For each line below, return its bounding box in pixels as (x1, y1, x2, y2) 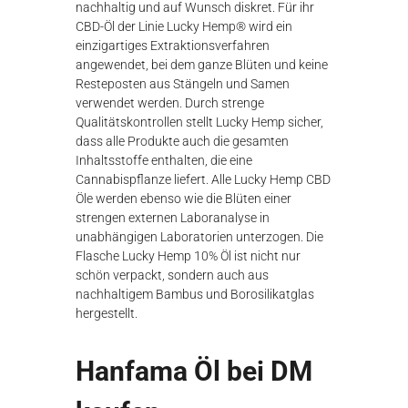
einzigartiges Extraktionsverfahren (76, 38, 270, 53)
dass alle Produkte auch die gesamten (76, 134, 290, 148)
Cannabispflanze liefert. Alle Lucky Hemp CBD (76, 172, 331, 187)
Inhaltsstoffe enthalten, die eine (76, 153, 253, 168)
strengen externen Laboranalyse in (76, 210, 270, 225)
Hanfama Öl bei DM (76, 355, 313, 387)
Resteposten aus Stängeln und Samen (76, 76, 291, 91)
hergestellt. (76, 306, 138, 321)
